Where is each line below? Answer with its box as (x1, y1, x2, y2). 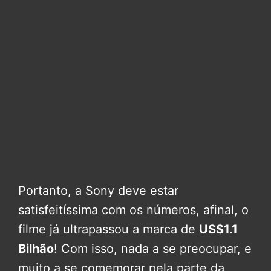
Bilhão (18, 241, 54, 256)
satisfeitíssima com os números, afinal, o (18, 203, 249, 218)
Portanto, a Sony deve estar (18, 183, 178, 198)
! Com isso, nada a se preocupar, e (54, 241, 252, 256)
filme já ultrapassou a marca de (18, 222, 199, 237)
